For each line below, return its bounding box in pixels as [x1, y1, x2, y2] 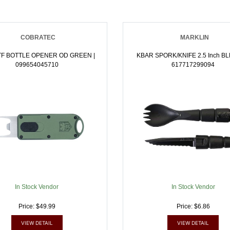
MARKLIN [180, 34, 209, 41]
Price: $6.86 [176, 203, 210, 210]
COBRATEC [21, 34, 56, 41]
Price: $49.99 [18, 203, 55, 210]
